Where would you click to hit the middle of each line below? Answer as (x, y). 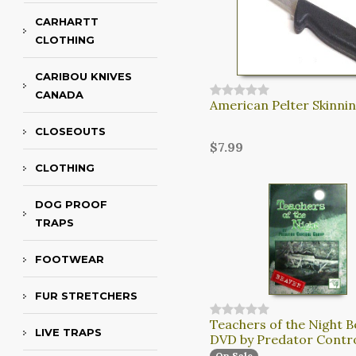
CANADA (59, 95)
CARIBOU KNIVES (83, 77)
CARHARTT (67, 22)
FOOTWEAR (70, 259)
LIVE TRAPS (68, 333)
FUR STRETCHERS (86, 296)
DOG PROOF (71, 205)
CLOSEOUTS (70, 132)
